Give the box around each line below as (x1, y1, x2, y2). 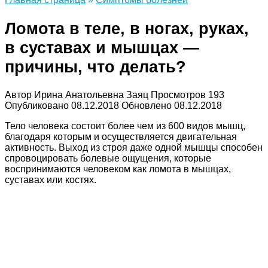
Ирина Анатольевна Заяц (34, 90, 148, 100)
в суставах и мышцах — (5, 38, 199, 57)
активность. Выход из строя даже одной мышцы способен (5, 142, 263, 153)
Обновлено (121, 100, 172, 111)
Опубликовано (5, 100, 69, 111)
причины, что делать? (5, 57, 186, 76)
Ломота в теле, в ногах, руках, (5, 19, 249, 38)
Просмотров (151, 90, 206, 100)
